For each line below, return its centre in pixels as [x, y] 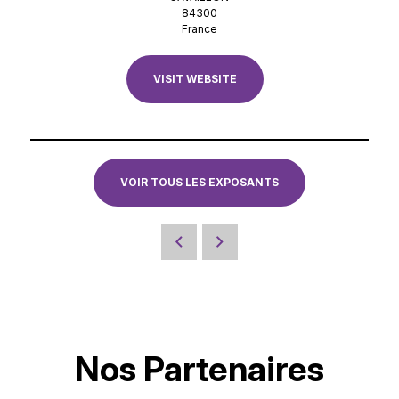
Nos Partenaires [199, 369]
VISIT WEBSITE [195, 79]
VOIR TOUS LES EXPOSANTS [199, 182]
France [199, 29]
